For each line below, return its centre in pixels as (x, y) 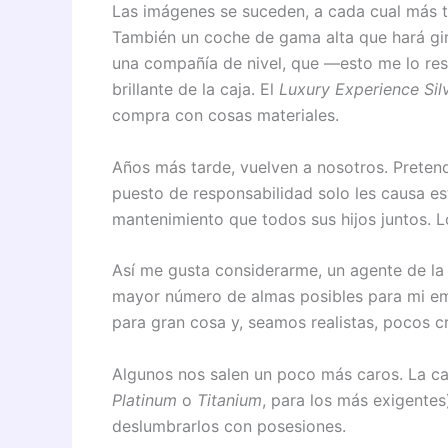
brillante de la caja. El (195, 88)
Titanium (229, 399)
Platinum (144, 399)
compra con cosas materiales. (225, 114)
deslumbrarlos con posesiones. (229, 425)
